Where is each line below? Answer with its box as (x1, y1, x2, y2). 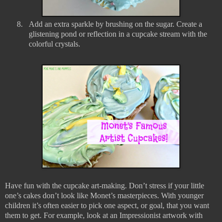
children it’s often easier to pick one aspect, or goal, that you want (5, 201, 209, 210)
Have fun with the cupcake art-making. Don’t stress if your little (5, 181, 204, 190)
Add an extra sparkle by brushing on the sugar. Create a (29, 20, 202, 29)
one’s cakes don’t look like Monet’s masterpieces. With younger (5, 191, 204, 200)
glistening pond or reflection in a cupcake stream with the (29, 30, 207, 39)
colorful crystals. (29, 40, 80, 49)
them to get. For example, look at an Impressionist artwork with (5, 211, 203, 220)
